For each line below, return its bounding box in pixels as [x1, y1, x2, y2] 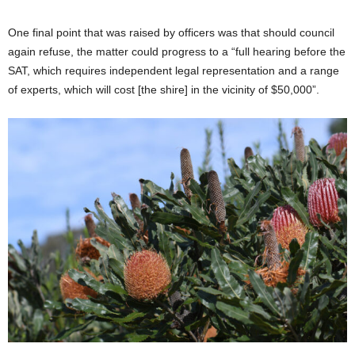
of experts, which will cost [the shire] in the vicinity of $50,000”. [8, 83, 319, 97]
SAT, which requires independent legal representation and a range [8, 64, 339, 78]
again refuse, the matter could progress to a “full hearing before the [8, 45, 345, 59]
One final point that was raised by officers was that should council [8, 26, 334, 40]
